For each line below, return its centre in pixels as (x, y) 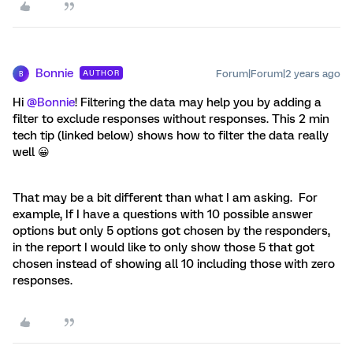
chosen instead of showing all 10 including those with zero (174, 264)
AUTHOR (101, 73)
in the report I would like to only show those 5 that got (163, 247)
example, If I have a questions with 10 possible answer (163, 214)
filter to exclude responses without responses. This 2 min (171, 119)
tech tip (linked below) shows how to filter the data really (171, 136)
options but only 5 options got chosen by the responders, (171, 231)
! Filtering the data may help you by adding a (198, 102)
